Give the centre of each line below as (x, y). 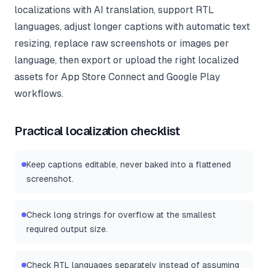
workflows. (39, 94)
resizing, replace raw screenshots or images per (122, 44)
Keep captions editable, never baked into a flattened (129, 165)
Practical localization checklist (97, 131)
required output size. (67, 229)
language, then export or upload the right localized (127, 60)
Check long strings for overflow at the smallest (121, 215)
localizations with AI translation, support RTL (114, 10)
